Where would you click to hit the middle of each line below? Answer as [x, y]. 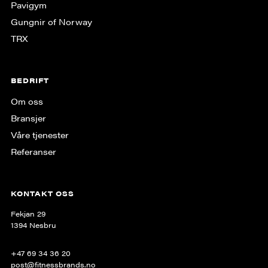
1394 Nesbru [33, 225]
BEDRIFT [30, 80]
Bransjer [28, 118]
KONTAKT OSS [42, 193]
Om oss [27, 101]
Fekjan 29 [28, 214]
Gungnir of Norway [51, 22]
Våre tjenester [39, 135]
